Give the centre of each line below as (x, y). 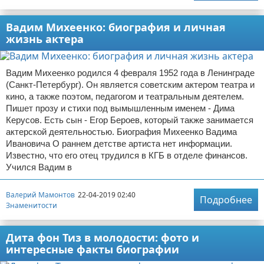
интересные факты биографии (93, 250)
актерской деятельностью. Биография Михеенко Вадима (121, 132)
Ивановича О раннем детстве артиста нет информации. (119, 144)
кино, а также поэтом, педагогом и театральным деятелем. (125, 97)
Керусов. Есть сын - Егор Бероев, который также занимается (130, 120)
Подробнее (226, 200)
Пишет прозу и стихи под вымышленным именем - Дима (120, 108)
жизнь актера (45, 39)
